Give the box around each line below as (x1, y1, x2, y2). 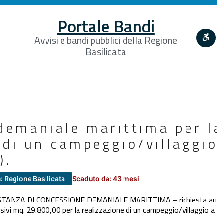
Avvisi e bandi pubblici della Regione (34, 32, 177, 47)
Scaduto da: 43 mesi (72, 174, 139, 183)
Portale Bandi (57, 13, 155, 39)
